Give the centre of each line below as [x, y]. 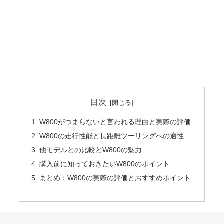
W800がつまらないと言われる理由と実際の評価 [115, 122]
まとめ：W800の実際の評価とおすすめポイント [115, 178]
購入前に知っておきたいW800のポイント [105, 164]
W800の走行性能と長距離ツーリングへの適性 [112, 136]
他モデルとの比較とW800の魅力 [91, 150]
